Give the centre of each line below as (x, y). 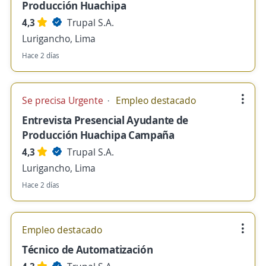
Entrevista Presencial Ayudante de (105, 120)
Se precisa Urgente (64, 100)
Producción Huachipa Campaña (98, 135)
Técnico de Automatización (88, 249)
